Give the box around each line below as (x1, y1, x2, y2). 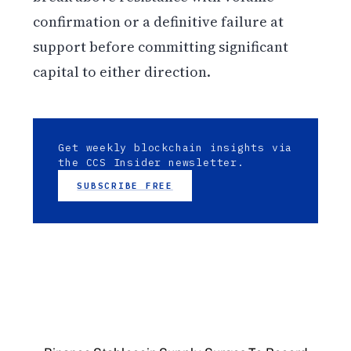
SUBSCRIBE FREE (77, 179, 173, 191)
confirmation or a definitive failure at (33, 11, 284, 31)
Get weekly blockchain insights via (58, 140, 293, 154)
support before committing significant (33, 36, 289, 56)
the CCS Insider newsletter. (58, 155, 244, 169)
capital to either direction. (33, 61, 212, 81)
